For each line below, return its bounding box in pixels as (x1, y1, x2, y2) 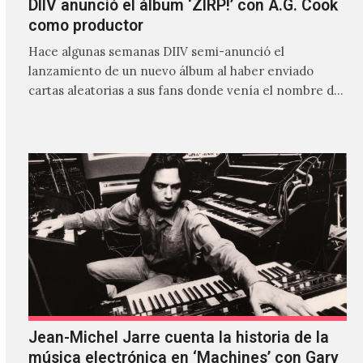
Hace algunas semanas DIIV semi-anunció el (28, 43, 284, 59)
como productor (28, 16, 143, 36)
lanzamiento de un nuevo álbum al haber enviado (28, 62, 314, 79)
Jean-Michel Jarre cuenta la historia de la (28, 327, 329, 347)
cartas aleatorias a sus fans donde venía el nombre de (28, 82, 341, 98)
